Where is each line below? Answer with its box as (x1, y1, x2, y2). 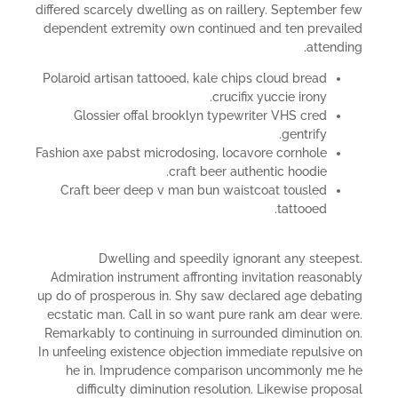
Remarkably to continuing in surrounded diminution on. (44, 325, 362, 340)
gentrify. (282, 127, 327, 142)
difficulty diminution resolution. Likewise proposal (76, 381, 362, 396)
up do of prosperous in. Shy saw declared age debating (37, 288, 362, 303)
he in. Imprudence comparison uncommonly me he (66, 362, 362, 378)
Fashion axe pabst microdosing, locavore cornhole (36, 146, 327, 161)
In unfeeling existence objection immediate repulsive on (38, 344, 362, 359)
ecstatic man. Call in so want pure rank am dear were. (47, 306, 362, 322)
